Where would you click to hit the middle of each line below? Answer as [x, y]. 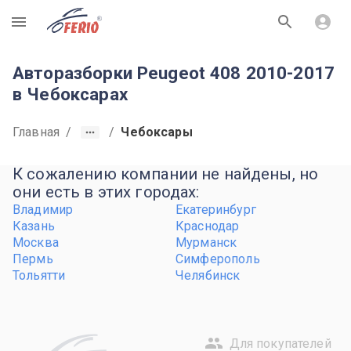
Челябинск [208, 275]
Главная [36, 132]
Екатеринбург [216, 210]
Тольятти [39, 275]
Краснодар [208, 226]
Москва [36, 242]
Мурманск [206, 242]
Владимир [43, 210]
